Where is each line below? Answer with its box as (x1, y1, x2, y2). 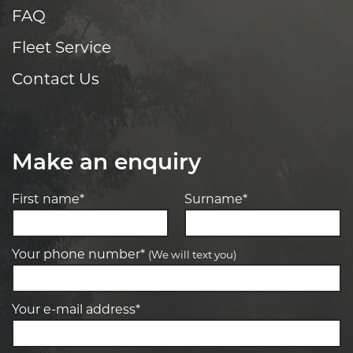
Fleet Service (12, 40, 111, 57)
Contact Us (12, 72, 99, 88)
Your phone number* (12, 248, 148, 262)
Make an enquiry (12, 152, 201, 175)
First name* (12, 193, 84, 206)
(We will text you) (148, 250, 236, 261)
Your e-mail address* (12, 303, 140, 317)
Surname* (184, 193, 247, 206)
